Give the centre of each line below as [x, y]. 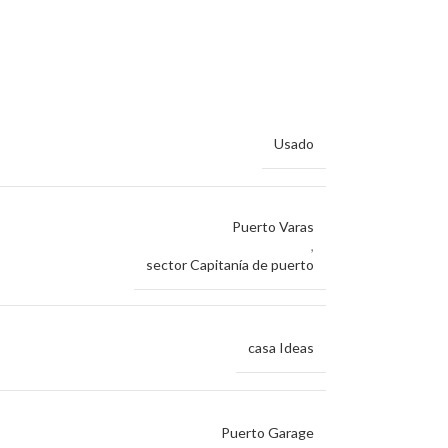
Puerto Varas [273, 226]
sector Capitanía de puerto [230, 264]
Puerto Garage [267, 432]
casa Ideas [281, 347]
